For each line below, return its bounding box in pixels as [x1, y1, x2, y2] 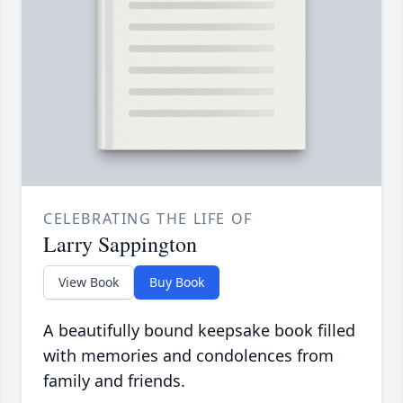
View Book [58, 273, 119, 291]
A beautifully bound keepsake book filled [43, 319, 355, 342]
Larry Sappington [43, 229, 197, 259]
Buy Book [149, 273, 204, 291]
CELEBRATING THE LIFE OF [43, 209, 253, 229]
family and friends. [43, 370, 185, 392]
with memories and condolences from [43, 345, 334, 367]
